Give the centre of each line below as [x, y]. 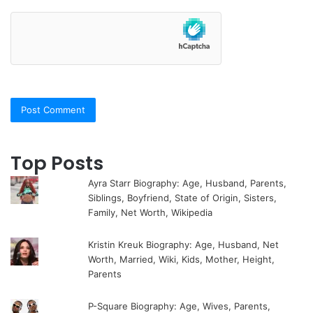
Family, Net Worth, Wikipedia [151, 213]
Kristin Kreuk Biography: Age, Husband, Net [184, 245]
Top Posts [57, 163]
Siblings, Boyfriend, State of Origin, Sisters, [183, 198]
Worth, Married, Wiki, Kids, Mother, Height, [182, 260]
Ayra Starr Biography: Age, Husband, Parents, [188, 183]
